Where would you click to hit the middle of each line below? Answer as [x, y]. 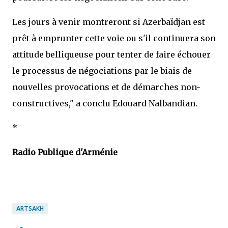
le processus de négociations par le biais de [102, 71]
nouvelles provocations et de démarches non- [106, 87]
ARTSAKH [30, 208]
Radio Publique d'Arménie [65, 152]
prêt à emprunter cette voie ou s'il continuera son [114, 38]
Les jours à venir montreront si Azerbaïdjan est [109, 22]
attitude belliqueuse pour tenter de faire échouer [111, 54]
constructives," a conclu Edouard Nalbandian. [105, 103]
